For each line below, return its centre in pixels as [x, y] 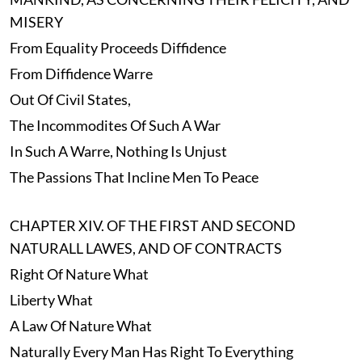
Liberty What [51, 300]
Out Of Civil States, [70, 100]
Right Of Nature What [79, 274]
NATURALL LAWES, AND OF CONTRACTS [145, 248]
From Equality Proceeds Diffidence [118, 48]
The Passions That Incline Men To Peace [134, 177]
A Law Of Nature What [80, 326]
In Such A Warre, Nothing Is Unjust [118, 152]
